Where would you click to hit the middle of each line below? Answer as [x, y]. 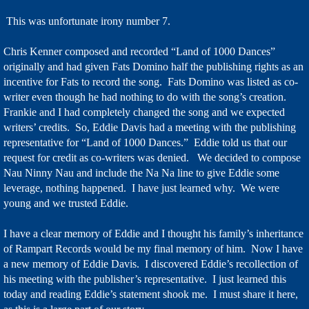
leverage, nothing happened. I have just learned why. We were [141, 188]
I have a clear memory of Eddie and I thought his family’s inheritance [153, 233]
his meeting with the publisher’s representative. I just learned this [145, 279]
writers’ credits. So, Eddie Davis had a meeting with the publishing [150, 127]
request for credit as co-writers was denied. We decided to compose [152, 158]
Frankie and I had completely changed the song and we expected [144, 112]
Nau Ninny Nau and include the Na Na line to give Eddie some [141, 173]
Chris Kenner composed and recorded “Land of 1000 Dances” [139, 51]
